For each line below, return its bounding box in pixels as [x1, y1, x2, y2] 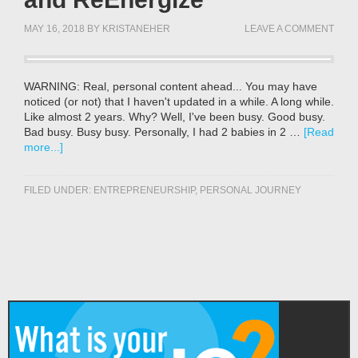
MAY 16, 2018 [24, 22, 85, 34]
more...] [24, 140, 63, 153]
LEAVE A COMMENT [245, 22, 334, 34]
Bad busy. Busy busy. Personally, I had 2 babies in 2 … [24, 125, 304, 138]
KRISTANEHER [102, 22, 170, 34]
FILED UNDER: [24, 184, 93, 196]
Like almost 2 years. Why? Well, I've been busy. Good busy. [24, 109, 325, 123]
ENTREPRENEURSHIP [93, 184, 195, 196]
